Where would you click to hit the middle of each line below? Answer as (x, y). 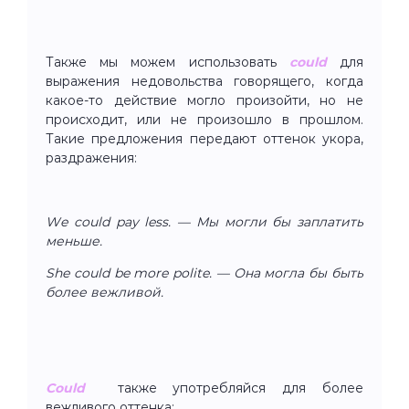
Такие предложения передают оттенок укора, (204, 138)
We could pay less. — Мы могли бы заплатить (204, 221)
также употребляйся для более (224, 388)
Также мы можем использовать (168, 62)
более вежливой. (105, 292)
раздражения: (91, 157)
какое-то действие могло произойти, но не (204, 100)
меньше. (74, 241)
